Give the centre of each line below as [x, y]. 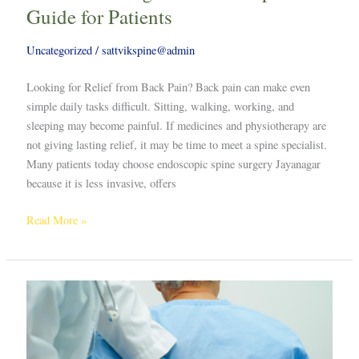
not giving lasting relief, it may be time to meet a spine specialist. [176, 145]
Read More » [56, 220]
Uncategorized [59, 50]
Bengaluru [49, 346]
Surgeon [44, 308]
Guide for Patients [99, 16]
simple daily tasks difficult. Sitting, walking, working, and [160, 107]
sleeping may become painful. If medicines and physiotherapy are [176, 126]
